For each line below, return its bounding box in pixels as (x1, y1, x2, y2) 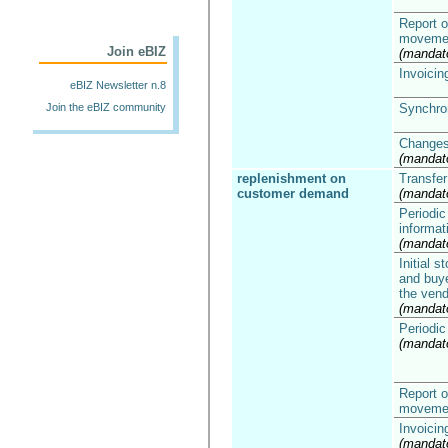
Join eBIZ (107, 43, 166, 59)
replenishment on (237, 171, 346, 186)
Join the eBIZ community (46, 100, 166, 113)
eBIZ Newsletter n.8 (70, 78, 166, 91)
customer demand (237, 186, 349, 201)
